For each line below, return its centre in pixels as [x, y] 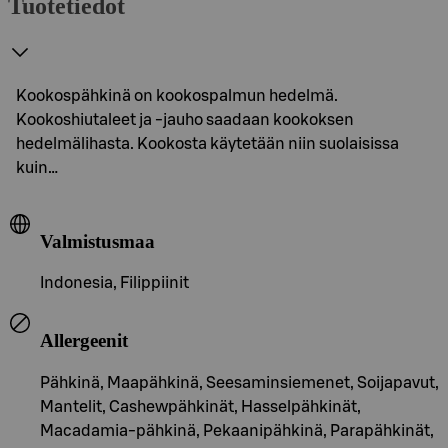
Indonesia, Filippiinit [114, 283]
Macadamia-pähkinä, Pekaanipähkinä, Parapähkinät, [237, 430]
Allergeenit [84, 340]
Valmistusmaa [97, 241]
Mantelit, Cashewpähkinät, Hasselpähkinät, [200, 406]
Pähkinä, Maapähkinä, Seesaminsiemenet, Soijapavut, [239, 382]
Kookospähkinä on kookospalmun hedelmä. [177, 95]
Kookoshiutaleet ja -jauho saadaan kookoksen [185, 119]
